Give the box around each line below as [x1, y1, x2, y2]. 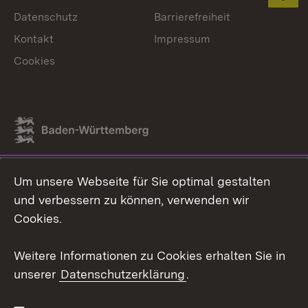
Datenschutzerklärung [60, 267, 185, 281]
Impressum [154, 32, 210, 45]
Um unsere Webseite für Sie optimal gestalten [14, 174, 270, 188]
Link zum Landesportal [14, 131, 130, 144]
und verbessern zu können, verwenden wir [14, 192, 249, 207]
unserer [14, 267, 59, 281]
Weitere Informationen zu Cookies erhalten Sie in [14, 248, 285, 263]
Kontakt [14, 32, 54, 45]
